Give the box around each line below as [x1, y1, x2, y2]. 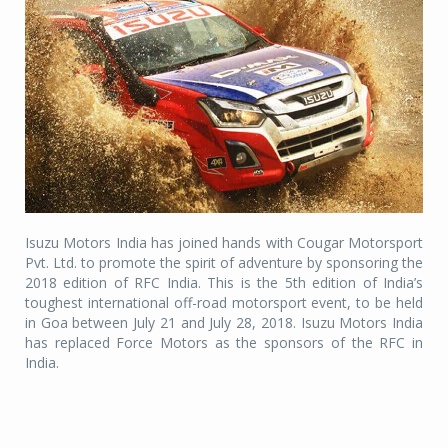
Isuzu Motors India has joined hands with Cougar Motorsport [25, 232, 423, 252]
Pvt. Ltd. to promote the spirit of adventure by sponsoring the [25, 252, 423, 272]
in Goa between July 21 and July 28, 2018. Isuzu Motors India [25, 312, 423, 332]
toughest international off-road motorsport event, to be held [25, 292, 423, 312]
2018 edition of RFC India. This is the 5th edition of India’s [25, 272, 423, 292]
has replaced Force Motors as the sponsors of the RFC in [25, 332, 423, 352]
